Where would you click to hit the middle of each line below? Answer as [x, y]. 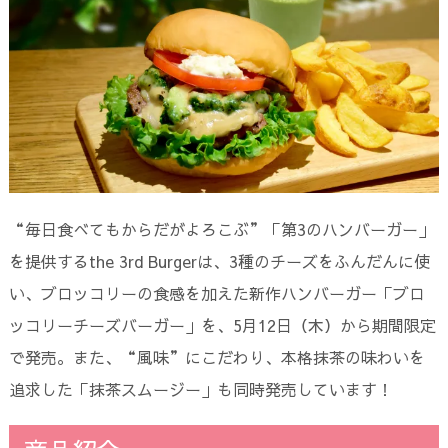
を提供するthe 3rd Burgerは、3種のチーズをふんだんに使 [219, 260]
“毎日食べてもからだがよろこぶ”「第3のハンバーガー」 [221, 228]
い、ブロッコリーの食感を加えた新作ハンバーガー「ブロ [216, 292]
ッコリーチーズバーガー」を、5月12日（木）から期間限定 [222, 324]
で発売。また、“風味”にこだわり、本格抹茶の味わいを [216, 356]
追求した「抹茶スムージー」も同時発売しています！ [200, 388]
